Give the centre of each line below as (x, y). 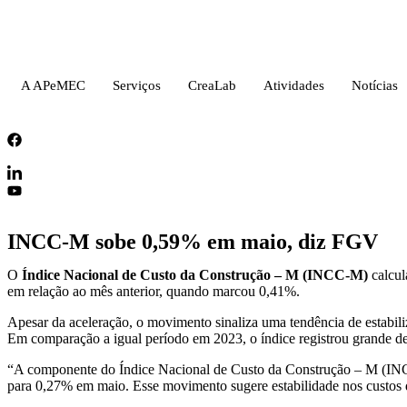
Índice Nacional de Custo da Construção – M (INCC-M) (195, 274)
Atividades (294, 85)
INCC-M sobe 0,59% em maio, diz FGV (193, 241)
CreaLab (212, 85)
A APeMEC (53, 85)
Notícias (375, 85)
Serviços (137, 85)
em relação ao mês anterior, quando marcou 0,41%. (154, 291)
